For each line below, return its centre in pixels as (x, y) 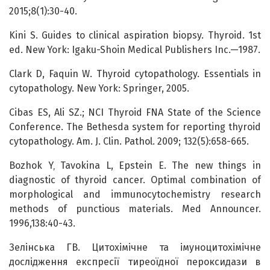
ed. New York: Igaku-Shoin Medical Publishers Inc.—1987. (135, 50)
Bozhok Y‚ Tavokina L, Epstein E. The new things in (135, 166)
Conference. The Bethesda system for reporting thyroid (135, 127)
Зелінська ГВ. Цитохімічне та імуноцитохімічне (135, 248)
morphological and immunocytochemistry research (135, 195)
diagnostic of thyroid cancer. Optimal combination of (135, 180)
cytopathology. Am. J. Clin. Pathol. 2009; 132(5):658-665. (129, 142)
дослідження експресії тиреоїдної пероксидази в (135, 262)
